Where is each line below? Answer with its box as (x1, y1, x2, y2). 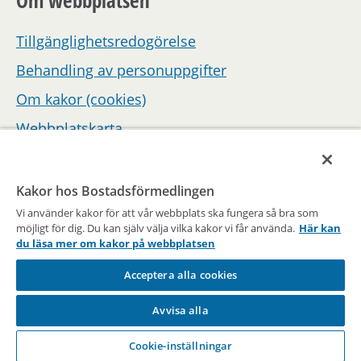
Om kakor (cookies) (16, 89, 146, 110)
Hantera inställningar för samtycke (16, 147, 250, 168)
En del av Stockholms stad (115, 292, 246, 310)
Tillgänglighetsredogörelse (16, 31, 196, 52)
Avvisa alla (152, 303, 209, 317)
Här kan (299, 221, 341, 235)
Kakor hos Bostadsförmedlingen (16, 182, 214, 200)
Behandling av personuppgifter (16, 60, 226, 81)
